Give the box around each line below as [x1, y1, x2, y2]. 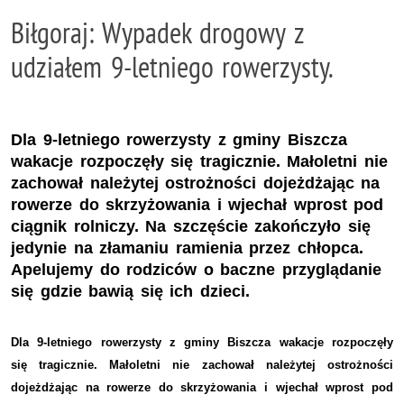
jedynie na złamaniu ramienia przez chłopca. [11, 238, 363, 257]
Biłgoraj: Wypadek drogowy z [11, 14, 304, 50]
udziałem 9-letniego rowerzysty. [11, 49, 334, 85]
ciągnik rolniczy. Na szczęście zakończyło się [11, 216, 371, 235]
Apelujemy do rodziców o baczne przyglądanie [11, 260, 381, 279]
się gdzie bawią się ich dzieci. [11, 281, 250, 300]
